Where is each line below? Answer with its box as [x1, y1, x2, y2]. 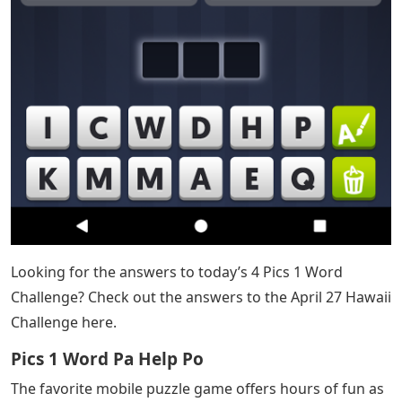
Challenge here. [11, 311, 117, 332]
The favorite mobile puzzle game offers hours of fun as [11, 378, 384, 398]
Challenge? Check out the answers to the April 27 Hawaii [11, 286, 391, 307]
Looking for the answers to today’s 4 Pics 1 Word [11, 261, 343, 282]
